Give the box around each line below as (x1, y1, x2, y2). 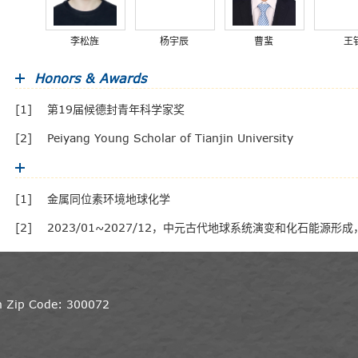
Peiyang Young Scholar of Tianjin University (47, 131, 293, 145)
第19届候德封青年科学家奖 (47, 102, 185, 116)
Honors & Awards (34, 70, 146, 86)
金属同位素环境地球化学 (47, 192, 170, 205)
